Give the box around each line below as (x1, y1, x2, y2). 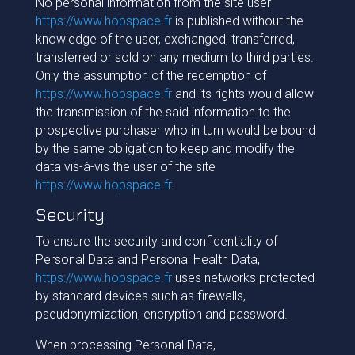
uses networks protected (171, 270, 315, 285)
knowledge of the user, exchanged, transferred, (35, 32, 295, 47)
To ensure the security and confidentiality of (35, 234, 277, 249)
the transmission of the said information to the (35, 105, 291, 120)
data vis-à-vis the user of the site (35, 159, 216, 174)
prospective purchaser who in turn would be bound (35, 123, 315, 138)
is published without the (171, 13, 303, 29)
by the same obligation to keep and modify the (35, 141, 295, 156)
